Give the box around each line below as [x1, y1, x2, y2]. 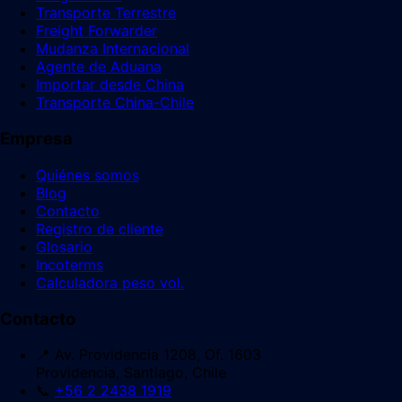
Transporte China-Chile [36, 93, 194, 112]
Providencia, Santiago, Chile [36, 363, 226, 382]
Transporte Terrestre [36, 4, 176, 22]
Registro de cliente [36, 219, 163, 238]
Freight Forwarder [36, 22, 157, 40]
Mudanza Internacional [36, 39, 189, 58]
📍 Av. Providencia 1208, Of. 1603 [36, 345, 261, 364]
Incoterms [36, 255, 103, 274]
